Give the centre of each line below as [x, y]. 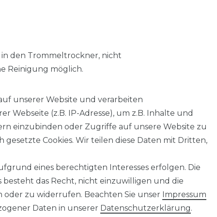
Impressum [184, 194]
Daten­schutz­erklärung [146, 208]
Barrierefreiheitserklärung [83, 179]
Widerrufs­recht [182, 179]
